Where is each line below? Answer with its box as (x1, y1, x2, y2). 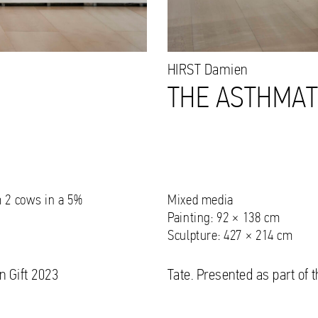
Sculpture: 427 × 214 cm (168, 229, 293, 243)
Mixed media (168, 193, 234, 208)
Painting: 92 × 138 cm (168, 211, 280, 226)
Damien (201, 62, 248, 79)
